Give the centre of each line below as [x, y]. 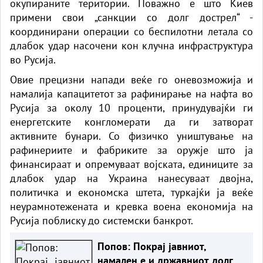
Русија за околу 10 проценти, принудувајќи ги [131, 107]
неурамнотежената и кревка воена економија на [131, 206]
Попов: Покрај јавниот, [115, 246]
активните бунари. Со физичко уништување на [131, 136]
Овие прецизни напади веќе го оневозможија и [131, 79]
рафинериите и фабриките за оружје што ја [131, 150]
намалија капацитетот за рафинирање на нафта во [131, 93]
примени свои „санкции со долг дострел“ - [131, 17]
